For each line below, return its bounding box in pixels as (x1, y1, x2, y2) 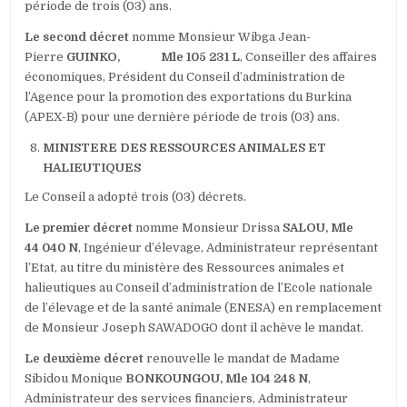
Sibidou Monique (25, 372, 126, 386)
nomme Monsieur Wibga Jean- (129, 30, 312, 45)
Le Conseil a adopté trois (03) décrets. (25, 190, 247, 204)
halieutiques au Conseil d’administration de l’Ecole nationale (25, 281, 373, 295)
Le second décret (25, 30, 130, 45)
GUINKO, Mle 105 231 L (66, 50, 241, 65)
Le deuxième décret (25, 352, 144, 366)
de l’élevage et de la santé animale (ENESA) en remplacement (25, 301, 382, 315)
